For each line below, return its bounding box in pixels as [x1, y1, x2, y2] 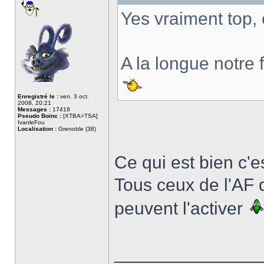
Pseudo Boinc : [18, 113, 61, 119]
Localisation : [18, 126, 57, 132]
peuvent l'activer [114, 199, 247, 218]
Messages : [18, 106, 51, 113]
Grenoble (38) [57, 126, 96, 132]
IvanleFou [18, 119, 45, 126]
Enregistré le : [18, 93, 58, 100]
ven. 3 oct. [58, 93, 89, 100]
